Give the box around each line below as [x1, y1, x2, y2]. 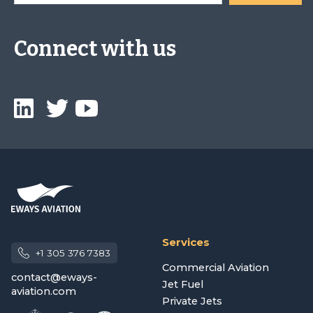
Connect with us [14, 36, 176, 61]
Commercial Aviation [162, 261, 269, 274]
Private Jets [162, 294, 222, 307]
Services [162, 235, 210, 249]
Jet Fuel [162, 277, 203, 291]
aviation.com [11, 284, 76, 298]
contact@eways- [11, 270, 97, 284]
